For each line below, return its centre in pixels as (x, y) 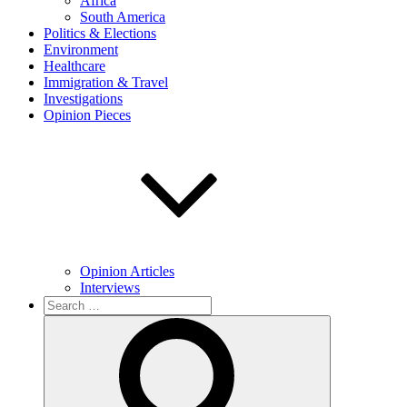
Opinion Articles (127, 271)
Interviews (110, 288)
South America (123, 17)
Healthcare (74, 66)
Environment (81, 50)
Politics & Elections (100, 33)
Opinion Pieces (87, 115)
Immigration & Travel (106, 82)
